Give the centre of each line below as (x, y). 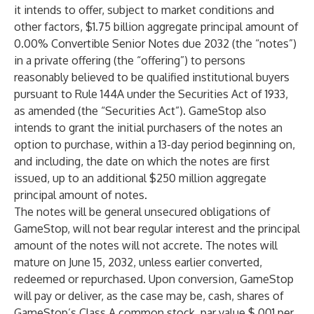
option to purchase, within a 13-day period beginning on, (155, 144)
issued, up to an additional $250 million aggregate (140, 178)
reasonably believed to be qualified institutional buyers (152, 77)
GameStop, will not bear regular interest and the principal (157, 228)
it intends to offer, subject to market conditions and (144, 10)
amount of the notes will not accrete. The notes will (146, 245)
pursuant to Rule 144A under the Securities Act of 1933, (151, 94)
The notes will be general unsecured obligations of (142, 212)
